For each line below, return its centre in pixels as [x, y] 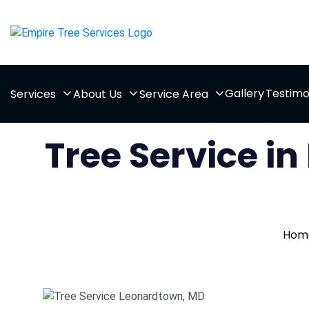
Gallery [245, 93]
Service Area [173, 94]
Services [33, 94]
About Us [97, 94]
